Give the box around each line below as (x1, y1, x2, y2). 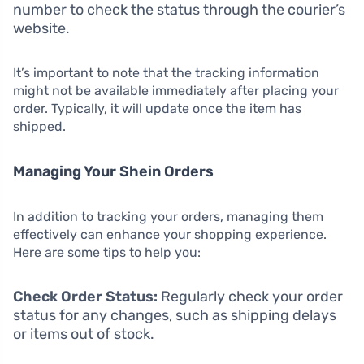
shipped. (13, 118, 66, 134)
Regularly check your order (158, 287, 343, 305)
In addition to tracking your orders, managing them (13, 208, 323, 224)
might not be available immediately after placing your (13, 82, 339, 98)
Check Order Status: (13, 287, 158, 305)
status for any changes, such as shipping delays (13, 305, 336, 324)
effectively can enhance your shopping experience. (13, 226, 327, 242)
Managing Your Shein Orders (13, 162, 214, 180)
